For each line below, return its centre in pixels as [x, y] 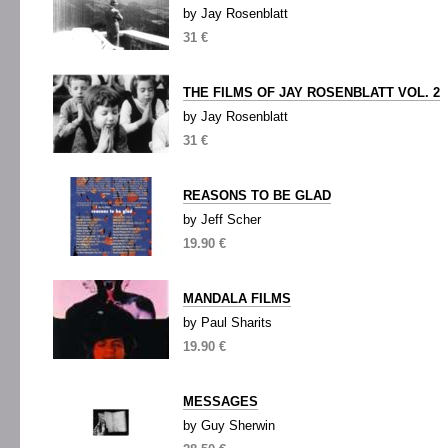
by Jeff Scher [222, 219]
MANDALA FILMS [237, 298]
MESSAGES [220, 401]
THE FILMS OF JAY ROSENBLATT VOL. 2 [311, 92]
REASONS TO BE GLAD [257, 195]
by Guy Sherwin [229, 425]
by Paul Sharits [227, 322]
